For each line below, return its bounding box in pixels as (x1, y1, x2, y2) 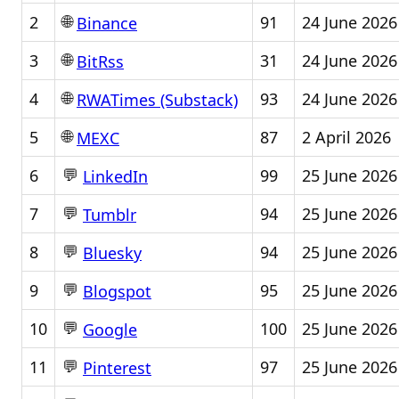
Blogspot (83, 281, 151, 303)
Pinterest (83, 357, 151, 379)
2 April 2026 (302, 126, 391, 148)
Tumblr (83, 204, 136, 226)
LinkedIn (83, 166, 148, 188)
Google (83, 319, 137, 341)
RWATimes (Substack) (77, 89, 238, 111)
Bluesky (83, 242, 142, 265)
